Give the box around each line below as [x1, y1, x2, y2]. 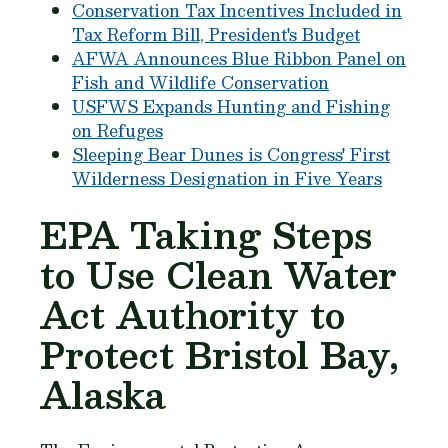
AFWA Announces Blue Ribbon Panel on [72, 45, 406, 72]
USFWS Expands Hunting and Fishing [72, 93, 390, 120]
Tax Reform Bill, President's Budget [72, 21, 360, 48]
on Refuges [72, 117, 163, 144]
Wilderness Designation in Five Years [72, 165, 382, 192]
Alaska [40, 365, 166, 424]
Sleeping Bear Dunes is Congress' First [72, 141, 390, 168]
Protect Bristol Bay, [40, 325, 399, 384]
